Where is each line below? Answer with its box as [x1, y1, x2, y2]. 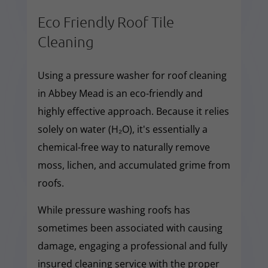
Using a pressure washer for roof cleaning [37, 68, 227, 82]
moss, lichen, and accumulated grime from [37, 158, 230, 172]
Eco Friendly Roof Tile [37, 12, 174, 31]
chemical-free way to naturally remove [37, 140, 210, 154]
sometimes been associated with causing [37, 221, 223, 234]
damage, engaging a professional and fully [37, 239, 227, 252]
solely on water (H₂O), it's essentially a [37, 122, 208, 136]
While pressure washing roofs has [37, 203, 190, 217]
